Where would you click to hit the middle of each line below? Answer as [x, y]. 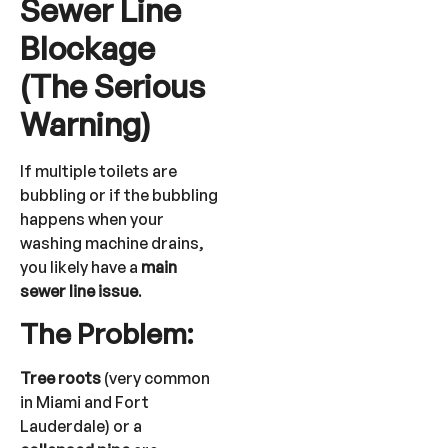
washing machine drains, [112, 243]
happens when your [92, 219]
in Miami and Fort [84, 402]
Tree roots [60, 378]
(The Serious [112, 86]
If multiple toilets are [98, 171]
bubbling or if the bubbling [119, 195]
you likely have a [80, 267]
